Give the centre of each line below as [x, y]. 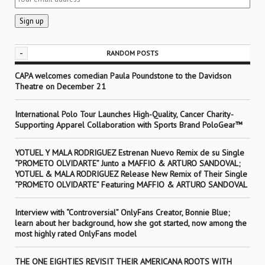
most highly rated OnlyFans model [76, 234]
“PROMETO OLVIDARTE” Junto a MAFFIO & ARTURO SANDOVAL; [128, 163]
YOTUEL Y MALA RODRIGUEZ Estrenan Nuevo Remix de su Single [130, 153]
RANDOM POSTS [132, 53]
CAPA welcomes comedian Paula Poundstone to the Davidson [123, 76]
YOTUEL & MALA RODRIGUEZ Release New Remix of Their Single [131, 174]
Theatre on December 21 [60, 86]
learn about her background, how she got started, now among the [131, 223]
